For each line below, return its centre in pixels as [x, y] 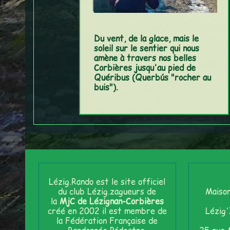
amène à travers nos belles [145, 58]
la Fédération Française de [107, 220]
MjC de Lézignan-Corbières [111, 201]
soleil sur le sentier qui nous [146, 48]
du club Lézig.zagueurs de [107, 191]
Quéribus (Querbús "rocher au [152, 78]
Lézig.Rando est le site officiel [107, 181]
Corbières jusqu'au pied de [145, 68]
